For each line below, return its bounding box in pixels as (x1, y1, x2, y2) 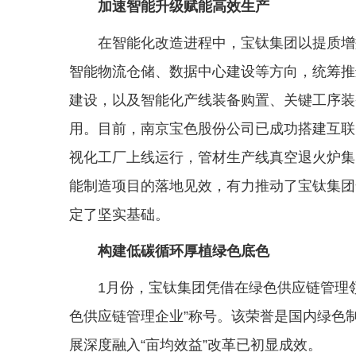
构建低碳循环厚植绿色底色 (98, 242, 269, 259)
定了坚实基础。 (69, 206, 169, 222)
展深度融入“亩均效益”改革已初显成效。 (69, 336, 322, 353)
